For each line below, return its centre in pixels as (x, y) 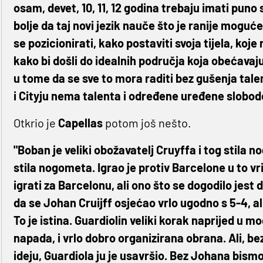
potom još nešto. (148, 123)
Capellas (81, 123)
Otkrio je (36, 123)
